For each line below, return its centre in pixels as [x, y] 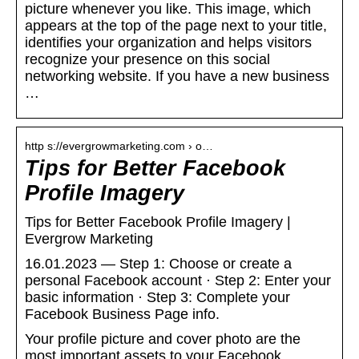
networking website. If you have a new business [177, 77]
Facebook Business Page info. [122, 315]
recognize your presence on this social [147, 60]
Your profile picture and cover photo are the [163, 339]
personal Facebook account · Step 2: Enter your [178, 281]
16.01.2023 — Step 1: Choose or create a [158, 264]
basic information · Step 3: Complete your [157, 298]
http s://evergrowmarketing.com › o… [119, 146]
